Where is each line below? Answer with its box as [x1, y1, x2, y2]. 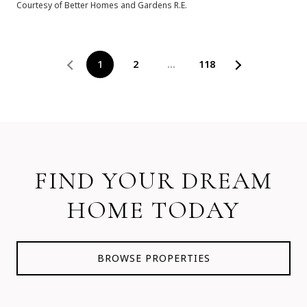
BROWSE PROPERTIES [97, 251, 210, 265]
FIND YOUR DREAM [34, 165, 273, 195]
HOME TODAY [67, 195, 240, 225]
